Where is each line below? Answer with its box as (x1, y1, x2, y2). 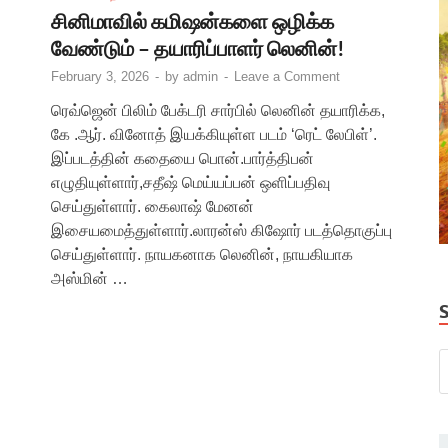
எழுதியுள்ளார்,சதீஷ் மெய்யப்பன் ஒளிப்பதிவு (51, 173, 330, 191)
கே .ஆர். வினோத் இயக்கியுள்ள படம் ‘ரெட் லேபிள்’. (51, 125, 377, 143)
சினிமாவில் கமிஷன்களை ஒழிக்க (51, 7, 334, 33)
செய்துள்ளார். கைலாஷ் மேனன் (51, 197, 254, 215)
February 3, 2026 (51, 68, 149, 84)
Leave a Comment (234, 68, 340, 84)
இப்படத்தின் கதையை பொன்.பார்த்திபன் (51, 149, 314, 167)
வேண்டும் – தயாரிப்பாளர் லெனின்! (51, 34, 345, 60)
